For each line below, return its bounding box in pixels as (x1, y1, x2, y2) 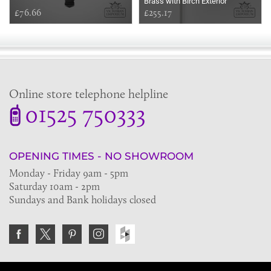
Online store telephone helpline (9, 87, 168, 102)
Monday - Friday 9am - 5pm (9, 167, 128, 180)
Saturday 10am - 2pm (9, 180, 100, 193)
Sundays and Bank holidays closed (9, 194, 156, 206)
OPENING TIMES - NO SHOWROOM (9, 150, 194, 163)
